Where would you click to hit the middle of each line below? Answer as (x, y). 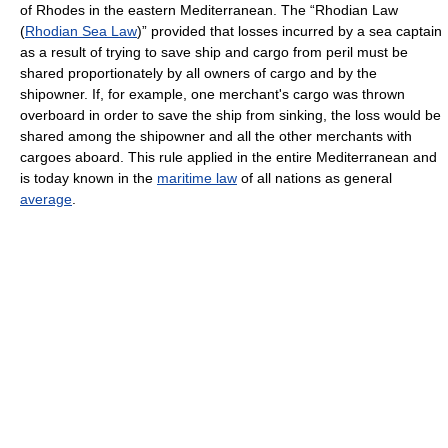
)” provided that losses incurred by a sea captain (289, 31)
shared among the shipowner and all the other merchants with (216, 136)
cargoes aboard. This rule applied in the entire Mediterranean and (228, 157)
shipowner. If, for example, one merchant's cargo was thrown (212, 94)
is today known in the (88, 178)
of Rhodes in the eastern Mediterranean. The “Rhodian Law (209, 10)
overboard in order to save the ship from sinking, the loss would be (230, 115)
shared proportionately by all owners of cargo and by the (198, 73)
